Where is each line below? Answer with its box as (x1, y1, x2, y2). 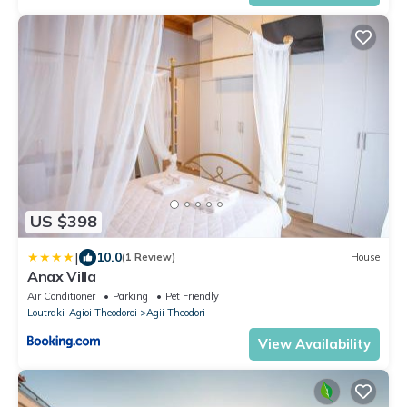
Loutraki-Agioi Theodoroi (27, 305, 137, 319)
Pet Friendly (165, 289, 219, 303)
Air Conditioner (27, 289, 95, 303)
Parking (113, 289, 148, 303)
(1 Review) (122, 251, 175, 264)
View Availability (258, 334, 371, 352)
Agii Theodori (146, 305, 205, 319)
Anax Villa (27, 266, 96, 285)
